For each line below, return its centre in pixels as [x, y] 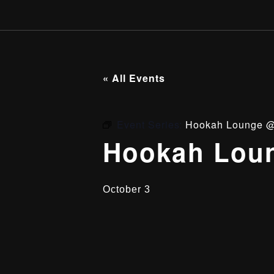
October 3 [127, 189]
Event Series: [151, 124]
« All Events [134, 78]
